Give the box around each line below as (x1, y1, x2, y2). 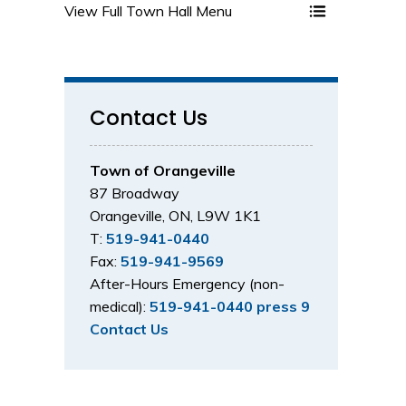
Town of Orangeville (90, 160, 236, 179)
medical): (90, 296, 150, 315)
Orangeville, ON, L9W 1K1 (90, 206, 261, 225)
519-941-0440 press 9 (150, 296, 310, 315)
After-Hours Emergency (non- (90, 274, 285, 293)
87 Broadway (90, 183, 179, 202)
